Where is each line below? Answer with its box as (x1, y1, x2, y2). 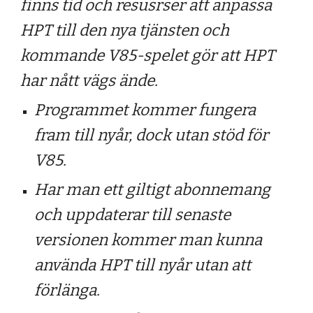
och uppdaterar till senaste (34, 205, 231, 224)
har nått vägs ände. (20, 71, 159, 90)
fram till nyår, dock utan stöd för (34, 126, 269, 145)
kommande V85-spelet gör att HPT (20, 46, 275, 65)
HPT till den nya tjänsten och (20, 21, 230, 40)
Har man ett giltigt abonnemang (34, 180, 271, 199)
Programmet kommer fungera (34, 101, 256, 119)
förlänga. (34, 281, 101, 300)
